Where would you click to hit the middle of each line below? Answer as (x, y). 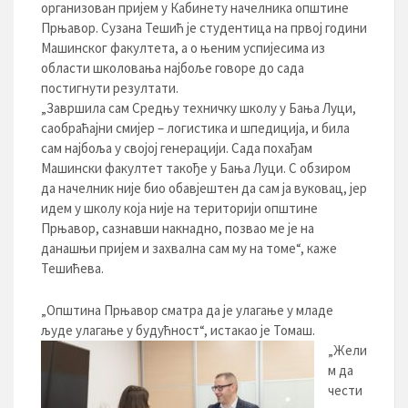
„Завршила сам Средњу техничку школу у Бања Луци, (199, 108)
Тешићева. (72, 268)
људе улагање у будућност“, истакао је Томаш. (178, 330)
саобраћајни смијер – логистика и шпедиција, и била (195, 128)
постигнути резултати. (110, 88)
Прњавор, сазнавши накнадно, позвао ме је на (178, 228)
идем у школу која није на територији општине (179, 208)
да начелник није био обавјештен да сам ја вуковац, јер (204, 188)
